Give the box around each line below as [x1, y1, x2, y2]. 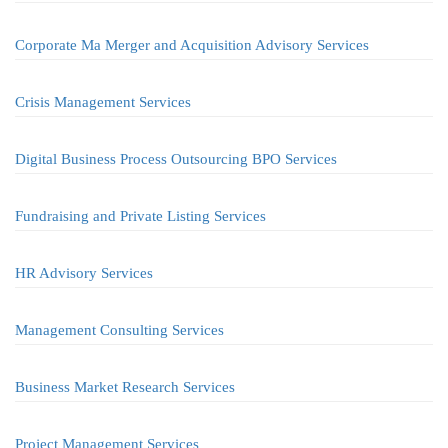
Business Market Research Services [15, 379, 235, 395]
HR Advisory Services [15, 265, 153, 281]
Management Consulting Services [15, 322, 224, 338]
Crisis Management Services [15, 94, 191, 110]
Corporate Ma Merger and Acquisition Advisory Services [15, 37, 369, 53]
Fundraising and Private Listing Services [15, 208, 266, 224]
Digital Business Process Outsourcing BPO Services [15, 151, 337, 167]
